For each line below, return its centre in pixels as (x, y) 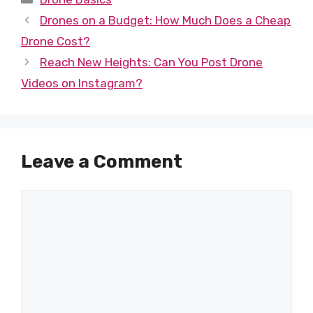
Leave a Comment (102, 161)
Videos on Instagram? (82, 83)
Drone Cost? (56, 41)
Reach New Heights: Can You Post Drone (152, 62)
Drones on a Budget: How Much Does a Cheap (166, 20)
